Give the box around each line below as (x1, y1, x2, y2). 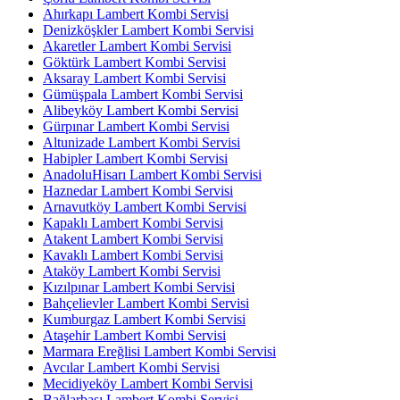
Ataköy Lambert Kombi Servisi (43, 263, 221, 279)
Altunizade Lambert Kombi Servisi (43, 135, 240, 151)
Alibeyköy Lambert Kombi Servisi (43, 103, 238, 119)
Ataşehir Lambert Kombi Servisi (43, 328, 226, 344)
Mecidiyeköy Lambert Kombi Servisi (43, 376, 253, 392)
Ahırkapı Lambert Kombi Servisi (43, 6, 229, 22)
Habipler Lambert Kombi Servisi (43, 151, 228, 167)
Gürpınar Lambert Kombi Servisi (43, 119, 229, 135)
